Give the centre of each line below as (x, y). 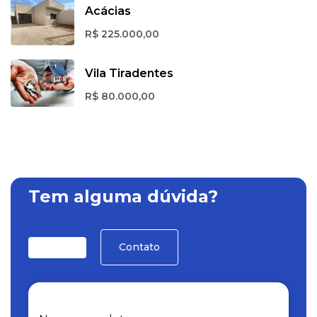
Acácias (108, 11)
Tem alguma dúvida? (123, 197)
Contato (139, 247)
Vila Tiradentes (129, 73)
